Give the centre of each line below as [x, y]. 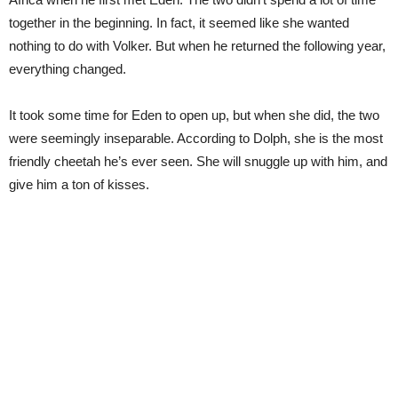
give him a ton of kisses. [79, 184]
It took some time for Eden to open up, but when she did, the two [194, 115]
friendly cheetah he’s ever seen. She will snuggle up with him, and [198, 161]
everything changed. [68, 69]
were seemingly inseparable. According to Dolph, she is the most [196, 138]
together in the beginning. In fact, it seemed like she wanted [179, 23]
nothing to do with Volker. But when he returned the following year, [197, 46]
